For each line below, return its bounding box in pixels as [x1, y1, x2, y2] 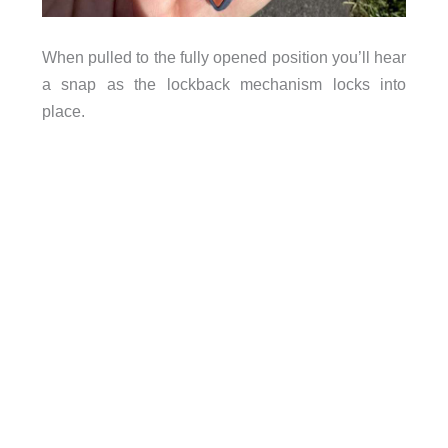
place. [41, 101, 85, 120]
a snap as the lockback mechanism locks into [41, 74, 407, 93]
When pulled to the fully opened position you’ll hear [41, 47, 407, 66]
